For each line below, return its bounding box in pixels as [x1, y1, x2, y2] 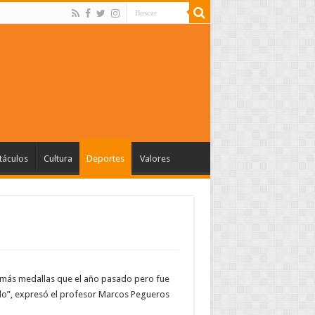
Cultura [43, 153, 72, 164]
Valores [139, 153, 170, 164]
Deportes [86, 153, 124, 164]
